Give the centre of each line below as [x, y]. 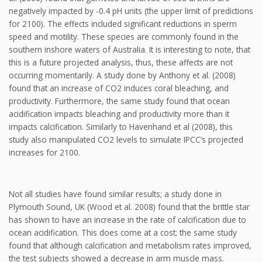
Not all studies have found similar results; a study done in [115, 194]
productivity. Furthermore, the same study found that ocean [119, 101]
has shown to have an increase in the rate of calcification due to [127, 220]
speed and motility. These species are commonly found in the [124, 37]
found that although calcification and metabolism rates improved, [130, 246]
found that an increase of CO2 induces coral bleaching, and [119, 88]
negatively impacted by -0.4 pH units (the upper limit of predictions [131, 11]
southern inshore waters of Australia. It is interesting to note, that [130, 50]
